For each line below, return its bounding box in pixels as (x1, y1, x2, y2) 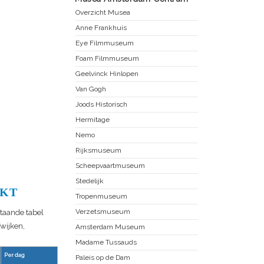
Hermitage (75, 115, 110, 124)
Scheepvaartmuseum (75, 161, 145, 170)
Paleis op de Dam (75, 253, 130, 262)
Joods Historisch (75, 100, 127, 108)
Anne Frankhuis (75, 23, 127, 32)
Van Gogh (75, 84, 106, 93)
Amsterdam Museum (75, 222, 145, 231)
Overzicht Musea (75, 8, 130, 16)
